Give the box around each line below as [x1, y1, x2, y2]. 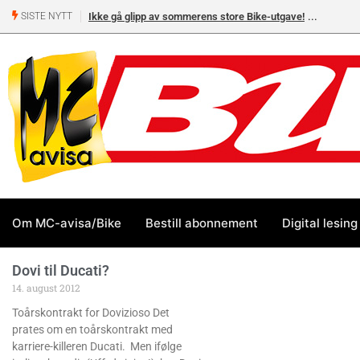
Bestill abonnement [145, 215, 258, 231]
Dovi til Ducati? [12, 262, 109, 279]
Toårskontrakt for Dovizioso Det [12, 306, 170, 319]
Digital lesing [282, 215, 358, 231]
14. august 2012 [12, 281, 80, 294]
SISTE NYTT [18, 10, 72, 22]
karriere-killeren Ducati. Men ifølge [12, 340, 182, 353]
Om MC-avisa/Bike [12, 215, 121, 231]
